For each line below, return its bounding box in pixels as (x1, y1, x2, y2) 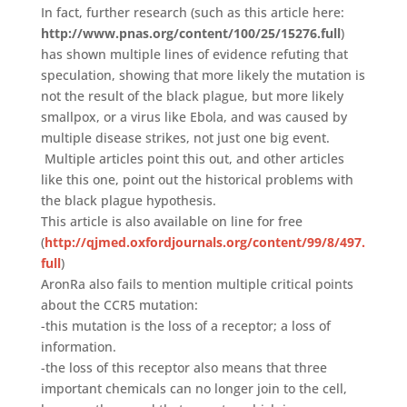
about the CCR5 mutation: (40, 295, 198, 313)
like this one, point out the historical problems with (40, 170, 353, 188)
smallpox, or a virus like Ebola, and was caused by (40, 107, 347, 125)
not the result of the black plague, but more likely (40, 86, 343, 104)
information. (40, 337, 116, 355)
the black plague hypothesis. (40, 191, 216, 209)
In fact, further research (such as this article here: (40, 3, 344, 21)
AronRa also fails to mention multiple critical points (40, 274, 353, 293)
